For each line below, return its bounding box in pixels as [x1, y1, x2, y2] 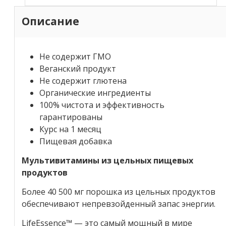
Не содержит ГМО [39, 50, 111, 62]
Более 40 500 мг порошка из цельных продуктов [22, 186, 215, 197]
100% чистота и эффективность [39, 99, 164, 110]
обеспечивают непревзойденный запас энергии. [22, 198, 215, 209]
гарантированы [39, 111, 102, 123]
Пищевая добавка [39, 135, 112, 147]
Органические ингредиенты [39, 87, 151, 98]
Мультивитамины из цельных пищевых [22, 154, 193, 166]
